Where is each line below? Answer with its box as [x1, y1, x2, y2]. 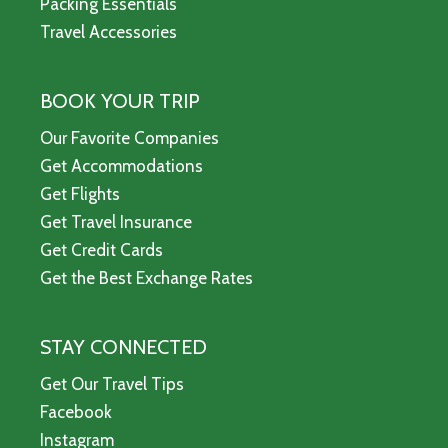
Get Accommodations [40, 156, 203, 177]
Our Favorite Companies [40, 128, 219, 149]
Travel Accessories [40, 22, 177, 43]
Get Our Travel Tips [40, 374, 184, 395]
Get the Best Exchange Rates [40, 268, 253, 289]
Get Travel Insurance [40, 212, 192, 233]
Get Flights [40, 184, 120, 205]
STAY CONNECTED [40, 335, 207, 360]
